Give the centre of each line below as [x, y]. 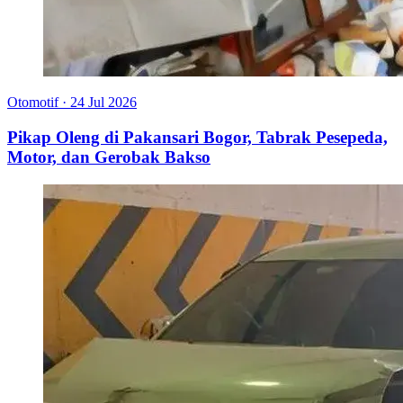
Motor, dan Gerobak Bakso [109, 157]
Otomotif [33, 103]
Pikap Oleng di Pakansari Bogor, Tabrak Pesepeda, [197, 137]
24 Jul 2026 [103, 103]
